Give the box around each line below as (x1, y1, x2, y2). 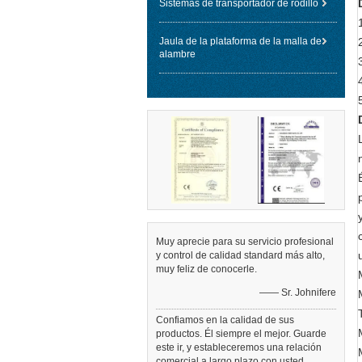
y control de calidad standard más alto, (156, 250, 325, 261)
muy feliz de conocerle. (156, 263, 257, 275)
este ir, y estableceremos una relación (156, 342, 322, 353)
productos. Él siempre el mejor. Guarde (156, 328, 326, 339)
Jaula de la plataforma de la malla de (159, 36, 322, 47)
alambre (159, 48, 196, 60)
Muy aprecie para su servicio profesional (156, 236, 334, 247)
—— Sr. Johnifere (259, 287, 336, 298)
